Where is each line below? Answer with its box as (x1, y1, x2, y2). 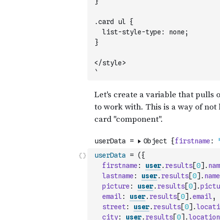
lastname (102, 172, 134, 180)
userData (94, 151, 126, 159)
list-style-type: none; (94, 28, 189, 36)
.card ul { (94, 18, 134, 26)
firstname (102, 162, 137, 169)
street (102, 203, 126, 211)
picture (102, 182, 130, 190)
